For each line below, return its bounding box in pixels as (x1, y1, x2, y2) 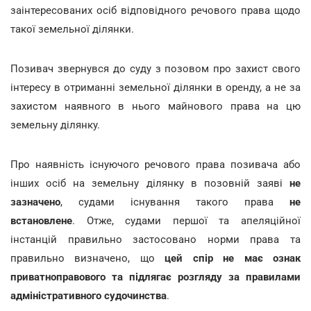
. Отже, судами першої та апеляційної (72, 214, 301, 227)
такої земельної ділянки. (10, 22, 134, 35)
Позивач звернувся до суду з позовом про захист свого (10, 62, 301, 75)
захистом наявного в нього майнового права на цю (10, 99, 301, 112)
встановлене (10, 214, 72, 227)
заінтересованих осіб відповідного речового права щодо (10, 3, 301, 17)
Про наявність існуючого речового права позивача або (10, 158, 301, 171)
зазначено (10, 195, 60, 208)
